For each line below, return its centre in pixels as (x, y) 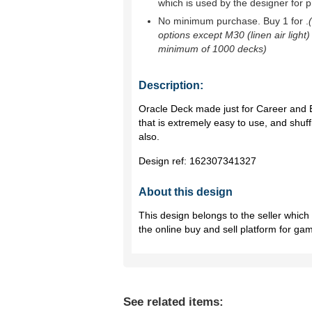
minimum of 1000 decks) (212, 49)
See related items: (173, 302)
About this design (186, 192)
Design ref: (164, 161)
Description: (171, 85)
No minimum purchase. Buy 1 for (232, 21)
